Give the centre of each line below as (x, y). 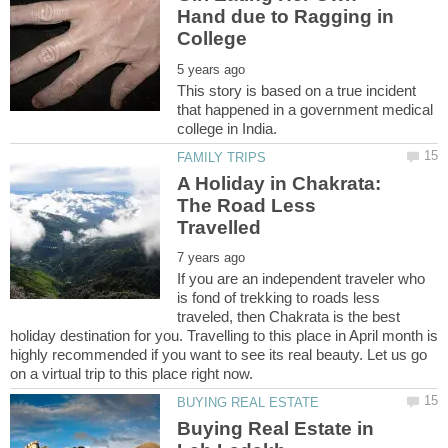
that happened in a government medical (305, 110)
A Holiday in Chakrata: (279, 183)
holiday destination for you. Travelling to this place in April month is (224, 336)
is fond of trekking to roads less (279, 298)
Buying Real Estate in (276, 428)
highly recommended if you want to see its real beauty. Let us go (218, 355)
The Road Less (247, 205)
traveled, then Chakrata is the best (289, 317)
